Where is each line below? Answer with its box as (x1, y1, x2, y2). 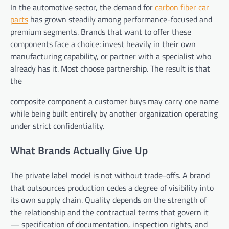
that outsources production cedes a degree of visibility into (10, 181, 214, 194)
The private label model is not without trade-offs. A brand (10, 169, 210, 181)
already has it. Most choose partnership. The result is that (10, 62, 210, 75)
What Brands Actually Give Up (10, 142, 148, 158)
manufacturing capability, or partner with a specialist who (10, 50, 211, 63)
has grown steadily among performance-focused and (28, 13, 212, 26)
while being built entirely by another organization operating (10, 107, 218, 120)
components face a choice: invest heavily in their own (10, 38, 196, 51)
